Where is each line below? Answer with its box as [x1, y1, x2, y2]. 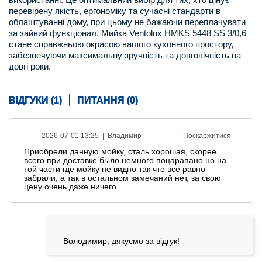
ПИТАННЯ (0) [77, 95, 138, 105]
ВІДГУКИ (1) [9, 95, 62, 105]
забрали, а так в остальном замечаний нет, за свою [24, 173, 221, 182]
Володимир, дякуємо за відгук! [63, 236, 180, 246]
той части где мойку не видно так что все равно [24, 164, 205, 174]
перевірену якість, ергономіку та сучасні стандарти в [9, 6, 220, 16]
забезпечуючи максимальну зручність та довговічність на [9, 50, 241, 60]
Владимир [108, 132, 142, 140]
